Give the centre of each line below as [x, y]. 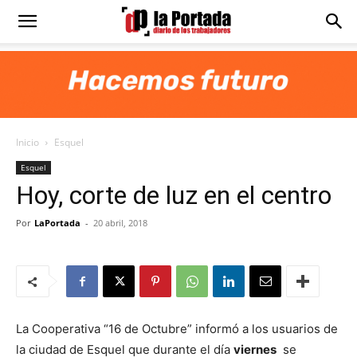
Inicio [27, 142]
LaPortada [57, 223]
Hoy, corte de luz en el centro [174, 195]
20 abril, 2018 [120, 223]
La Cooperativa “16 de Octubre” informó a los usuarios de [177, 329]
